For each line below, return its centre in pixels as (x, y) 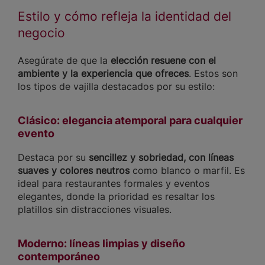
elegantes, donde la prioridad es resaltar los (116, 196)
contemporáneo (59, 256)
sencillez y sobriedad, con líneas (161, 157)
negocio (41, 33)
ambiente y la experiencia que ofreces (103, 73)
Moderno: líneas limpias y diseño (101, 243)
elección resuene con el (163, 60)
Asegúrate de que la (64, 60)
